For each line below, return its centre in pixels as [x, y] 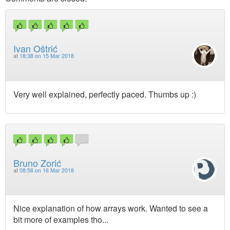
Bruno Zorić [37, 162]
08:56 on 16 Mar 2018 [47, 170]
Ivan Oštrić [35, 49]
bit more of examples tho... [61, 220]
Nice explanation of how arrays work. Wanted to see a [111, 208]
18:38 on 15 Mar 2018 [47, 56]
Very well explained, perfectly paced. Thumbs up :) [105, 94]
